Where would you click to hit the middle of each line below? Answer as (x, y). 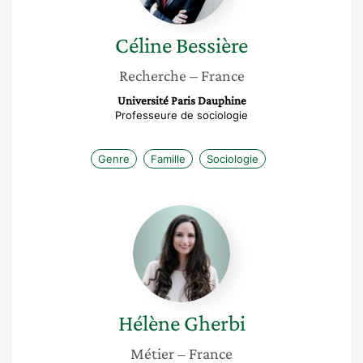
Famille (168, 159)
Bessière (212, 45)
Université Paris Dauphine (181, 100)
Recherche (152, 75)
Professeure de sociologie (181, 115)
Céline (143, 45)
